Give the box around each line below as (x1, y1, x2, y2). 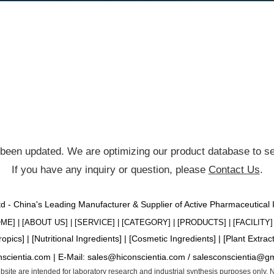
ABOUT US (24, 218, 65, 227)
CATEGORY (124, 218, 168, 227)
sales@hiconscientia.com (87, 252, 185, 262)
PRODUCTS (179, 218, 224, 227)
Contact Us (208, 164, 260, 176)
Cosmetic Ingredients (131, 234, 213, 243)
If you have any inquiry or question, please (11, 164, 209, 176)
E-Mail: (58, 252, 87, 262)
